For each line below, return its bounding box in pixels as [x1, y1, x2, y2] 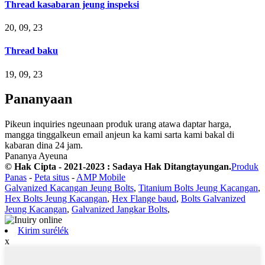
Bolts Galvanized [181, 193, 245, 204]
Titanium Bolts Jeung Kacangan [138, 183, 258, 193]
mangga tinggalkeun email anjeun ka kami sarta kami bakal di [5, 130, 234, 140]
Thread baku [5, 46, 58, 56]
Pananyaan [5, 91, 72, 107]
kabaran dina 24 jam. [5, 140, 83, 151]
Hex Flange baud [112, 193, 176, 204]
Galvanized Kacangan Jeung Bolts [5, 183, 134, 193]
